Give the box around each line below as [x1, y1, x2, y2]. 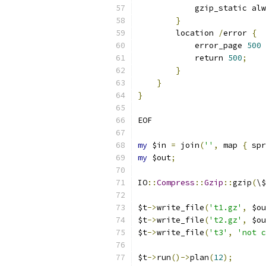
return [138, 53, 228, 63]
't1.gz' [209, 202, 242, 213]
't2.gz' [209, 215, 242, 225]
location [138, 28, 218, 38]
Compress [157, 178, 195, 188]
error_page [138, 40, 247, 50]
